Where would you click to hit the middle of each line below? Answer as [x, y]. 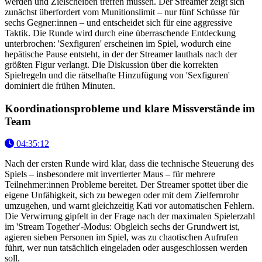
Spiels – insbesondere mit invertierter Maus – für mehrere [110, 174]
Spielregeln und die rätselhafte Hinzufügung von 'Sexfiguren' [117, 75]
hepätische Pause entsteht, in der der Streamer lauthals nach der [121, 54]
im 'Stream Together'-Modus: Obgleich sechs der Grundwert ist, [122, 227]
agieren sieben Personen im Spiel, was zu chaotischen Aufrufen [121, 237]
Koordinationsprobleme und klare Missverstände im [130, 108]
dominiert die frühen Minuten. [60, 85]
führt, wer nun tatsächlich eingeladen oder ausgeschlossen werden [126, 248]
